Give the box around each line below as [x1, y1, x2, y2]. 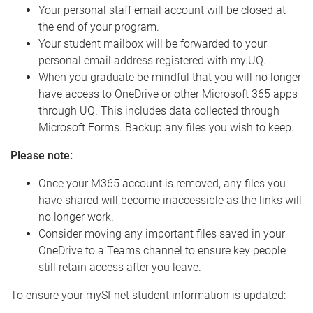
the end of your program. [38, 20, 159, 34]
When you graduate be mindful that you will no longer [38, 70, 301, 84]
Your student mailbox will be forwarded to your [38, 36, 267, 50]
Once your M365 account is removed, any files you [38, 176, 286, 190]
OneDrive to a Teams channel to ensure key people [38, 243, 286, 257]
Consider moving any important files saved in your [38, 226, 285, 240]
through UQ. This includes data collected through [38, 103, 279, 117]
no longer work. [38, 210, 114, 224]
